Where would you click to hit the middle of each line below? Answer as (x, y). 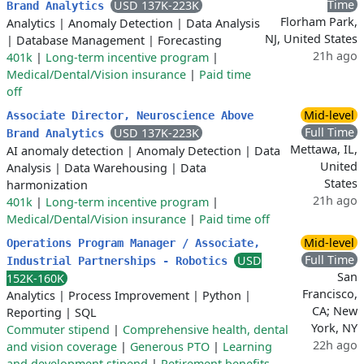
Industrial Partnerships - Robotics (120, 261)
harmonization (47, 185)
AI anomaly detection (65, 151)
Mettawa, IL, (324, 149)
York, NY (334, 328)
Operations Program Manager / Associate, (133, 243)
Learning (247, 347)
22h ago (335, 345)
